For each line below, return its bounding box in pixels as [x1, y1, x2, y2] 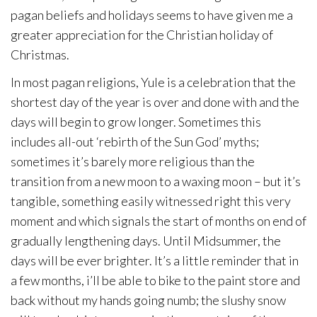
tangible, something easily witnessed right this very [11, 193, 291, 209]
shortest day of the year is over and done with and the [11, 94, 299, 110]
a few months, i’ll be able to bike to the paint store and [11, 272, 300, 288]
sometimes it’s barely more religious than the [11, 154, 255, 169]
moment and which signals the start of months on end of [11, 213, 306, 229]
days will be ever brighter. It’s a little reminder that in [11, 253, 299, 268]
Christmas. [11, 47, 69, 62]
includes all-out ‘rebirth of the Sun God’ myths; [11, 134, 259, 149]
